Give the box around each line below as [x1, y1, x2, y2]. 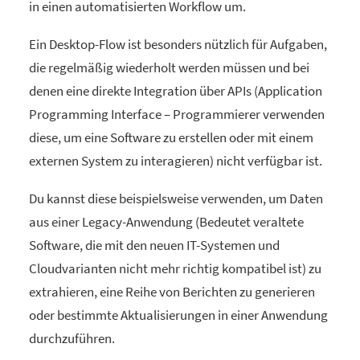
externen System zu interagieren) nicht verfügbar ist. [29, 152, 322, 170]
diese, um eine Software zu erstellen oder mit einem [29, 129, 313, 146]
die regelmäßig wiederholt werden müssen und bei [29, 59, 309, 76]
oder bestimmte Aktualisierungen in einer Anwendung [29, 306, 328, 324]
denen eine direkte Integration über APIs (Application [29, 82, 322, 100]
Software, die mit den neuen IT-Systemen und [29, 236, 280, 254]
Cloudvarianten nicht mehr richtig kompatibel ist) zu [29, 260, 321, 277]
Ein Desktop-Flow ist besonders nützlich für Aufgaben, [29, 35, 327, 53]
